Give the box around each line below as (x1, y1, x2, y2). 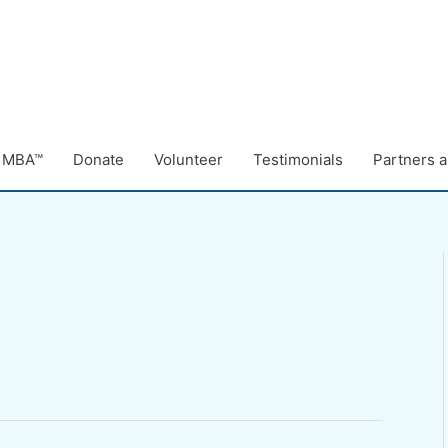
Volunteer (154, 150, 223, 169)
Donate (73, 150, 124, 169)
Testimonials (253, 150, 343, 169)
